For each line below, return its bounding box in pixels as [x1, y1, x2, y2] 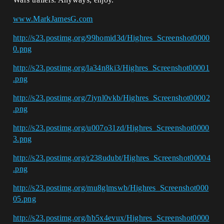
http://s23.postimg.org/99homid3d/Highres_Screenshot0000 [13, 33, 210, 42]
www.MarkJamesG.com [13, 14, 93, 23]
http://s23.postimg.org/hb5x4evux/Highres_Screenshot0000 [13, 213, 209, 222]
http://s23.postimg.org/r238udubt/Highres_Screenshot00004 [13, 153, 210, 162]
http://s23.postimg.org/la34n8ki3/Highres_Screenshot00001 [13, 63, 209, 72]
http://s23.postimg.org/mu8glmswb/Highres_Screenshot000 [13, 183, 209, 192]
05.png [13, 194, 36, 203]
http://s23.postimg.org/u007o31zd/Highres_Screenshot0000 [13, 123, 209, 132]
